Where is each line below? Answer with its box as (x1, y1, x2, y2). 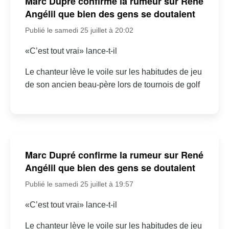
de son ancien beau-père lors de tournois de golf (25, 80, 200, 89)
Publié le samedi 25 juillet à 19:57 (25, 180, 133, 189)
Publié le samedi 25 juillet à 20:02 (25, 26, 133, 34)
